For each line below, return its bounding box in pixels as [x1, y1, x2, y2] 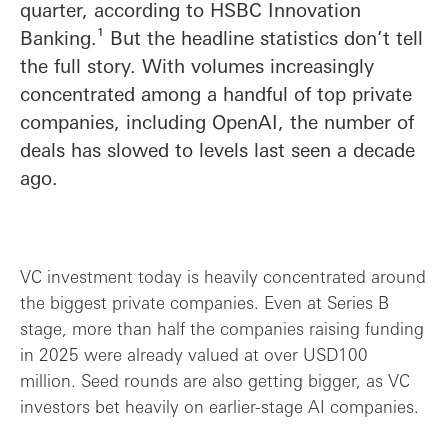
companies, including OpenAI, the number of [20, 109, 414, 133]
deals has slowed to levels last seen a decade [20, 137, 415, 161]
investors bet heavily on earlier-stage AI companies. [20, 395, 419, 417]
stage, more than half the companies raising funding [20, 317, 424, 339]
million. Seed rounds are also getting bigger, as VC [20, 369, 410, 391]
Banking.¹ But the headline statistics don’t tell [20, 25, 423, 49]
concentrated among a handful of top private [20, 81, 412, 105]
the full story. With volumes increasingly [20, 53, 374, 77]
